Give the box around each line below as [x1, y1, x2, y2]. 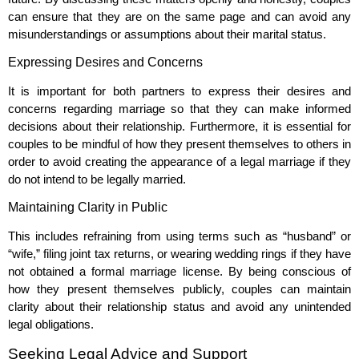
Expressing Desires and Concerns [8, 55, 203, 69]
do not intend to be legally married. [8, 172, 186, 186]
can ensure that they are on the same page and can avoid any [8, 9, 351, 23]
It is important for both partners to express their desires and [8, 84, 351, 98]
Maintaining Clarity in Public [8, 200, 167, 215]
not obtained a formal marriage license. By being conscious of [8, 264, 351, 279]
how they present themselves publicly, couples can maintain [8, 282, 351, 296]
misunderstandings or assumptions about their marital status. [8, 26, 326, 41]
